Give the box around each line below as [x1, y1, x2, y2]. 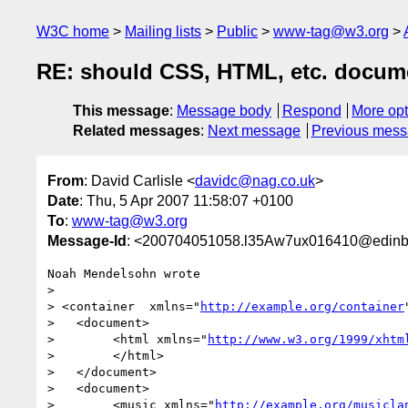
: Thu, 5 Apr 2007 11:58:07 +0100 [79, 192, 293, 209]
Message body [177, 103, 271, 119]
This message [73, 103, 169, 119]
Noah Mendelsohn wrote [47, 266, 200, 280]
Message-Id [47, 232, 127, 249]
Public [217, 24, 258, 39]
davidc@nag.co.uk [195, 172, 315, 189]
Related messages [73, 123, 200, 139]
